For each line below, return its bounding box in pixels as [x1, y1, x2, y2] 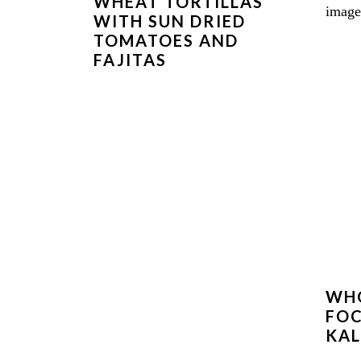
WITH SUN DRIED [93, 11, 246, 31]
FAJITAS [93, 50, 167, 70]
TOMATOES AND [93, 31, 239, 51]
